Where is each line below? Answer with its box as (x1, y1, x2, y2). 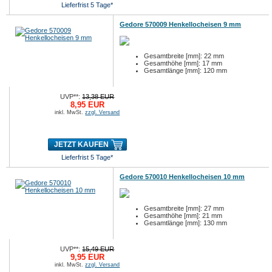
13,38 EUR (82, 93, 115, 100)
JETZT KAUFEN (53, 140, 109, 149)
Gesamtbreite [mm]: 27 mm (144, 205, 225, 212)
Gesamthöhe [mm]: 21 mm (144, 212, 223, 219)
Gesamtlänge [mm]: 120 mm (144, 67, 228, 74)
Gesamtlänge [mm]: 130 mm (144, 219, 228, 226)
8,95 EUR (70, 100, 104, 109)
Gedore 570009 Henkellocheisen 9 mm (120, 21, 242, 28)
